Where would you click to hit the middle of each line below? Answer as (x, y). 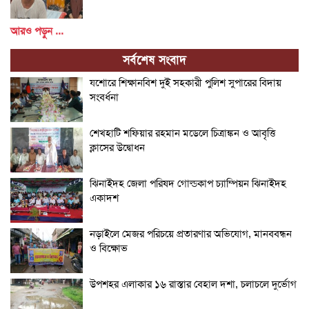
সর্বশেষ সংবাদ (154, 60)
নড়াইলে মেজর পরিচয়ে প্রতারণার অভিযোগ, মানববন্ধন (191, 233)
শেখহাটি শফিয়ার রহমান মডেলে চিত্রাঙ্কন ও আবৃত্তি (182, 133)
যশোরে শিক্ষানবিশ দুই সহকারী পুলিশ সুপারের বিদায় (186, 82)
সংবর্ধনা (104, 97)
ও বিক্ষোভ (109, 248)
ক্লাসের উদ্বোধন (117, 147)
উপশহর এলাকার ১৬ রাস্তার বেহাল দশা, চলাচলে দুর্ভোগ (193, 284)
